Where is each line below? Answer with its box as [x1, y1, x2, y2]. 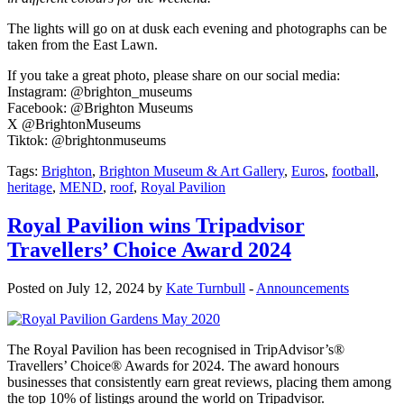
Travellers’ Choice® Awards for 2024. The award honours [7, 357, 339, 373]
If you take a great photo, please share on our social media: [7, 67, 340, 83]
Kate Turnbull [166, 280, 245, 296]
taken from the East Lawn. [7, 36, 158, 52]
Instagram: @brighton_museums [7, 83, 192, 99]
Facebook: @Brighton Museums [7, 99, 193, 115]
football [332, 162, 375, 179]
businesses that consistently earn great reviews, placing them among [7, 373, 391, 390]
